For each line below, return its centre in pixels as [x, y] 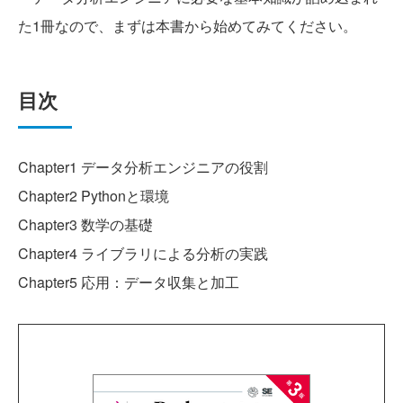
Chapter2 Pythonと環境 [94, 196]
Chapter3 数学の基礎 [85, 225]
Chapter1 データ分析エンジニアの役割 [143, 167]
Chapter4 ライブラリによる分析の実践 [143, 254]
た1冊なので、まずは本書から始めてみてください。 [188, 26]
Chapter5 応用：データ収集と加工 [129, 282]
